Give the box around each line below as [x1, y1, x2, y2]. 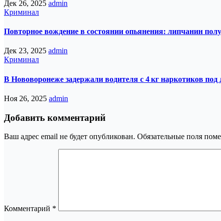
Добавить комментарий [4, 112, 106, 123]
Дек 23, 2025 [4, 46, 48, 55]
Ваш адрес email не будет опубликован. [4, 132, 135, 141]
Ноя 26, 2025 [4, 94, 49, 103]
